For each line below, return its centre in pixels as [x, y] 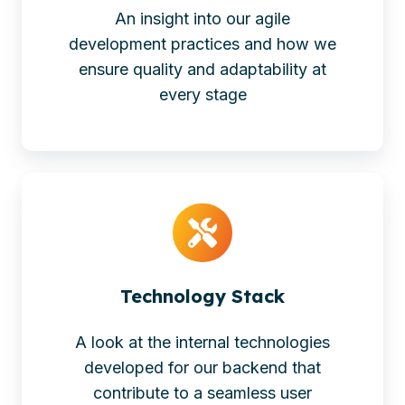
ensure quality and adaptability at [202, 69]
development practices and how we [202, 43]
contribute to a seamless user [202, 393]
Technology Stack [202, 297]
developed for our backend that [202, 368]
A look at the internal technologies [202, 343]
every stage [202, 94]
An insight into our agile [202, 18]
